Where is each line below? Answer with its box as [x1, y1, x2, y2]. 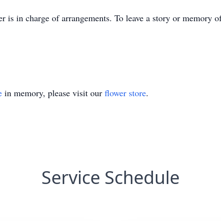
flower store [105, 87, 146, 99]
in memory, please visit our [2, 87, 105, 99]
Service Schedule [41, 165, 180, 189]
